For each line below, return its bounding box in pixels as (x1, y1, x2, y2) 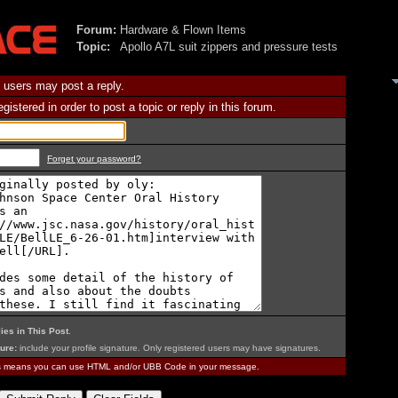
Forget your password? (47, 154, 141, 163)
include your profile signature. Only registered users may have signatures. (17, 343, 321, 353)
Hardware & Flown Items (120, 23, 246, 36)
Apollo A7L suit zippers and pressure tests (120, 40, 338, 53)
